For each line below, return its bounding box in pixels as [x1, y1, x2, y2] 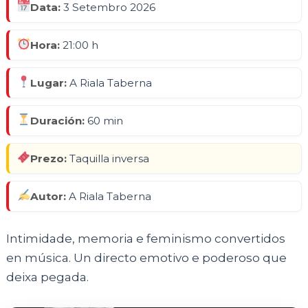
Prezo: [30, 151, 67, 165]
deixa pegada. [6, 269, 89, 284]
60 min [85, 113, 124, 127]
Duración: [30, 113, 85, 127]
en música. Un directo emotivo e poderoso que [6, 250, 287, 265]
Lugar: [30, 76, 67, 89]
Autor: [30, 189, 67, 203]
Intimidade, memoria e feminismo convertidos [6, 231, 286, 245]
